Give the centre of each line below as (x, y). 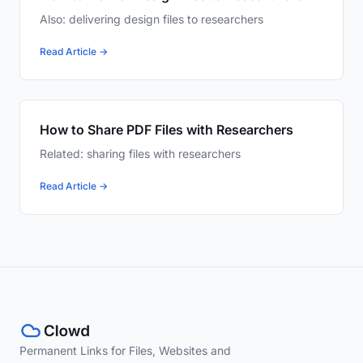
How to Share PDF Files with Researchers (167, 130)
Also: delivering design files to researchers (152, 19)
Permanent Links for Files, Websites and (125, 351)
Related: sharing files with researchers (140, 154)
